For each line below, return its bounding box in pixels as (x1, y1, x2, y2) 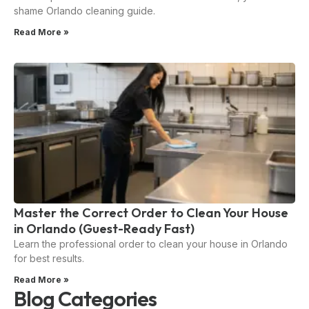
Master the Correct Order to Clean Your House (14, 205, 288, 221)
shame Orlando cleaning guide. (14, 5, 155, 17)
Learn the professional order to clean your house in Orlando (14, 238, 288, 250)
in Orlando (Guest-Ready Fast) (14, 221, 195, 237)
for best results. (14, 252, 84, 265)
